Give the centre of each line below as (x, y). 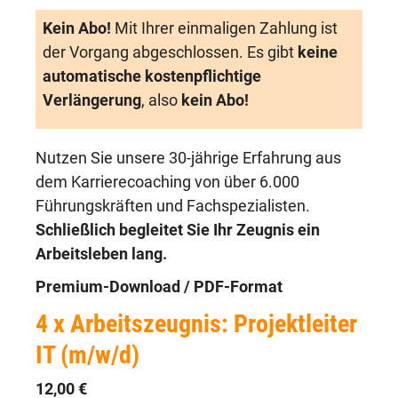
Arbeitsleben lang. (101, 254)
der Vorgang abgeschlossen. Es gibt (170, 52)
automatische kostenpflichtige (152, 76)
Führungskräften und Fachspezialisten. (173, 206)
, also (159, 100)
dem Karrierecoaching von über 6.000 (167, 182)
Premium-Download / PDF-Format (159, 287)
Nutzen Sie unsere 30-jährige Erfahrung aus (188, 158)
